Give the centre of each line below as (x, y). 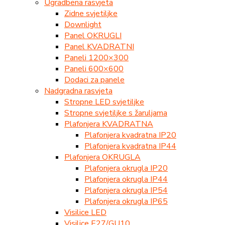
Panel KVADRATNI (99, 46)
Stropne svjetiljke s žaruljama (116, 113)
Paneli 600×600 (94, 69)
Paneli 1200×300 (96, 58)
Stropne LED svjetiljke (104, 102)
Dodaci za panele (94, 80)
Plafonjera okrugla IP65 (126, 201)
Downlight (83, 24)
